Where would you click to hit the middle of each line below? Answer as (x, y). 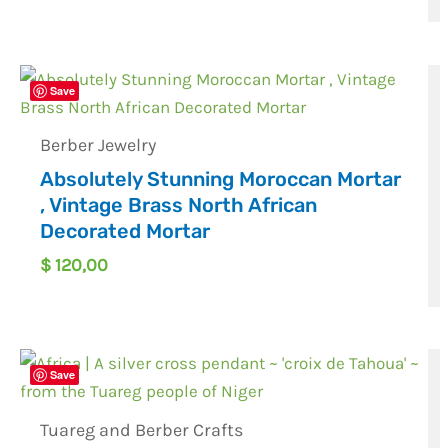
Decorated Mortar (125, 231)
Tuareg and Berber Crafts (142, 429)
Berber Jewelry (98, 145)
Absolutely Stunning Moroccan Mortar (221, 179)
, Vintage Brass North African (179, 205)
